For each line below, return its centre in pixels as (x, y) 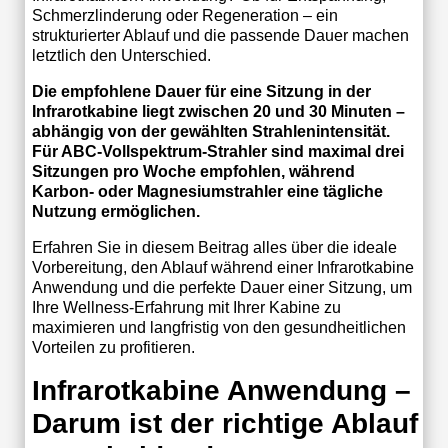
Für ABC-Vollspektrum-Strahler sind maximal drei (217, 151)
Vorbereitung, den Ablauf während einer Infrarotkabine (222, 267)
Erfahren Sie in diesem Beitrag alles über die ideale (214, 247)
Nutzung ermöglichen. (115, 211)
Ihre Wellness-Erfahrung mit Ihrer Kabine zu (186, 307)
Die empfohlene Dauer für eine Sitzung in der (201, 91)
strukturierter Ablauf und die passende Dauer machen (220, 35)
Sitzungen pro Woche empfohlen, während (193, 171)
